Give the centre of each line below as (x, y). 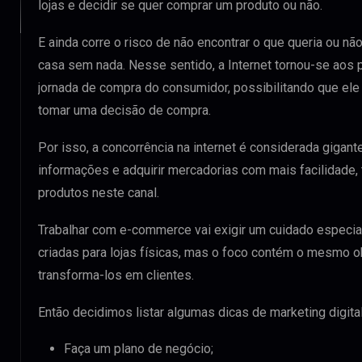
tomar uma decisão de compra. (124, 110)
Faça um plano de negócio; (139, 349)
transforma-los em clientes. (116, 275)
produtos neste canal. (99, 193)
